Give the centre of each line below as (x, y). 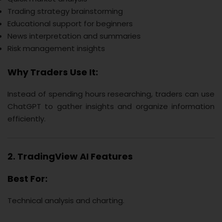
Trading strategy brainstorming (65, 11)
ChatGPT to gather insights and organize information (111, 107)
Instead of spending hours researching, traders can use (111, 94)
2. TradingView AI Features (70, 156)
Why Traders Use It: (53, 72)
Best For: (28, 178)
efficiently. (27, 119)
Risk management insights (56, 48)
